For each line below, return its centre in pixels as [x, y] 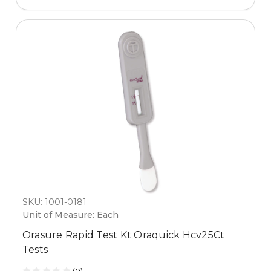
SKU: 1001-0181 [54, 202]
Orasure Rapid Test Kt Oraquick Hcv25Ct [123, 235]
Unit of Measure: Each [70, 214]
